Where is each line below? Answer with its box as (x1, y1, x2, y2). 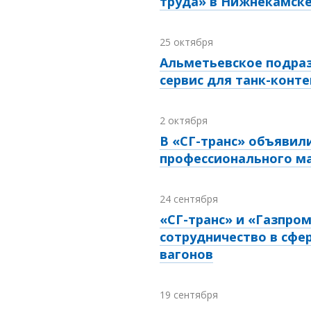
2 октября (160, 114, 208, 128)
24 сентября (160, 192, 218, 206)
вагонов (160, 246, 213, 263)
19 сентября (160, 288, 218, 302)
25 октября (160, 35, 213, 49)
